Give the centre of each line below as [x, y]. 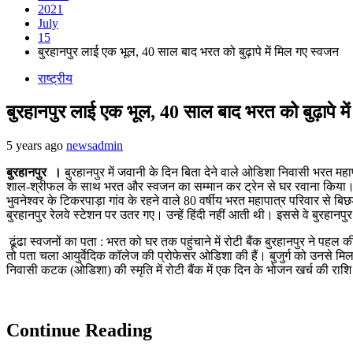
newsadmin [95, 145]
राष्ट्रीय [55, 78]
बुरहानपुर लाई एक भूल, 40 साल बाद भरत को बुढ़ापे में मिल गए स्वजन [188, 52]
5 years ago [36, 145]
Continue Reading [79, 330]
